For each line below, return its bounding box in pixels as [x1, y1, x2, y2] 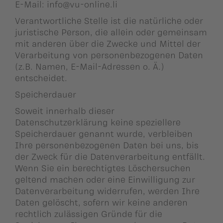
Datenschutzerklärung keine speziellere [15, 117, 181, 127]
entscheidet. [15, 73, 67, 83]
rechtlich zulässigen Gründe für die [15, 209, 162, 219]
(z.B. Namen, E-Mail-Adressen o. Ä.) [15, 61, 164, 72]
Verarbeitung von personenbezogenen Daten [15, 50, 203, 60]
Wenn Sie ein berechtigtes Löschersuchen [15, 163, 191, 173]
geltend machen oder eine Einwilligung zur [15, 174, 195, 185]
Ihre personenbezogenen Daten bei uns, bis [15, 140, 199, 150]
